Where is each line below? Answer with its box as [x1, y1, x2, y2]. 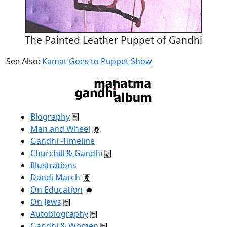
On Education [30, 183, 83, 195]
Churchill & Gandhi [30, 147, 102, 159]
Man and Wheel [30, 123, 90, 134]
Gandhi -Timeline [30, 135, 95, 146]
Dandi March [30, 171, 80, 183]
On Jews [30, 196, 61, 207]
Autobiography [30, 208, 88, 219]
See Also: [6, 55, 42, 67]
